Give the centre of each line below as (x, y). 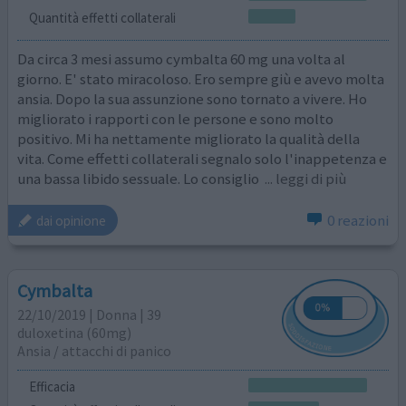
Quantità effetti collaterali (102, 18)
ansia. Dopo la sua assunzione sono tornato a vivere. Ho (193, 98)
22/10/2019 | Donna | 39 (90, 314)
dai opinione (72, 220)
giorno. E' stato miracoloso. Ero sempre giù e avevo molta (201, 78)
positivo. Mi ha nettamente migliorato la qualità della (189, 138)
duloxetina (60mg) (75, 332)
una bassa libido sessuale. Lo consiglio (140, 178)
